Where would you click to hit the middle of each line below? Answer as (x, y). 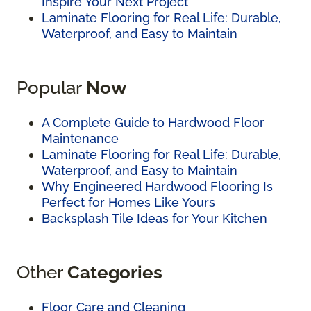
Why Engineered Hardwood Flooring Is (157, 187)
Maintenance (80, 139)
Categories (115, 272)
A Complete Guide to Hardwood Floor (153, 123)
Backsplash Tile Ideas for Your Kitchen (154, 219)
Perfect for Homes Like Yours (128, 203)
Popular (51, 87)
